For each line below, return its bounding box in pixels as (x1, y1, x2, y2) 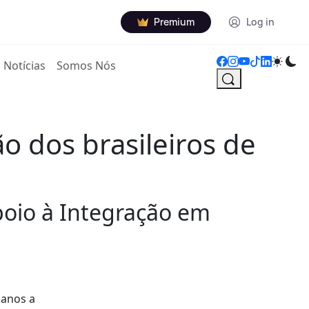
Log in (246, 15, 275, 28)
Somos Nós (57, 58, 117, 73)
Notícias (3, 58, 46, 73)
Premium (154, 15, 195, 28)
